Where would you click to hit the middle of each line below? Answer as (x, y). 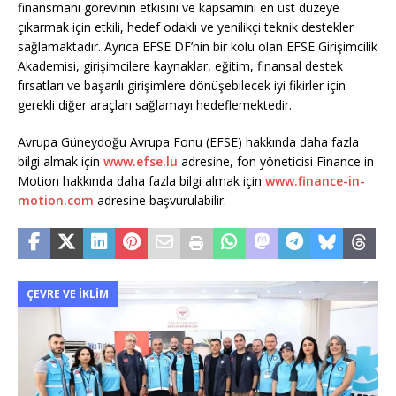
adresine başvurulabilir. (160, 200)
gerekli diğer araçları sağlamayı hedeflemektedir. (155, 104)
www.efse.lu (141, 161)
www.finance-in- (315, 180)
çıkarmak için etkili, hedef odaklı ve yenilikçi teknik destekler (186, 27)
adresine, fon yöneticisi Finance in (276, 161)
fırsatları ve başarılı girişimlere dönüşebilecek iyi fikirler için (182, 85)
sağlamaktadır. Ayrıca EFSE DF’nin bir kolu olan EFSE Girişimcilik (198, 46)
